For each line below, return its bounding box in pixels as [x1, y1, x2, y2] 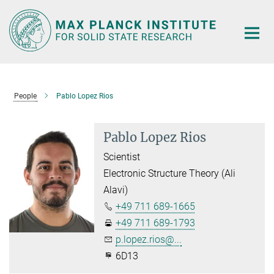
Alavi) [103, 183, 128, 196]
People [13, 91, 37, 100]
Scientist [103, 150, 141, 163]
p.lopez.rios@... [116, 233, 182, 245]
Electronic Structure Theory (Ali [103, 167, 236, 179]
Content [3, 22, 37, 34]
